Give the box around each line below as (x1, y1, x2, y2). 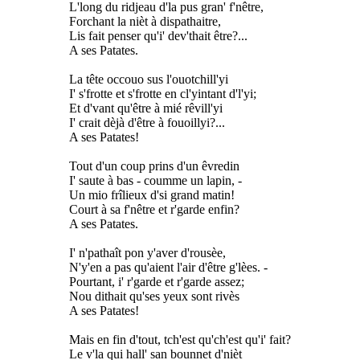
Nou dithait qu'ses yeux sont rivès (69, 288, 239, 303)
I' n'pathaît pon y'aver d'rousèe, (69, 245, 226, 260)
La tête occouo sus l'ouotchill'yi (69, 72, 228, 86)
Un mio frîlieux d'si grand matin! (69, 187, 235, 202)
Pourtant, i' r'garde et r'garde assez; (69, 274, 244, 288)
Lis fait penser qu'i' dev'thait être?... (69, 28, 247, 43)
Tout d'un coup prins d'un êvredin (69, 158, 239, 173)
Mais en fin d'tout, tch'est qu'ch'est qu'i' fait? (69, 332, 291, 346)
